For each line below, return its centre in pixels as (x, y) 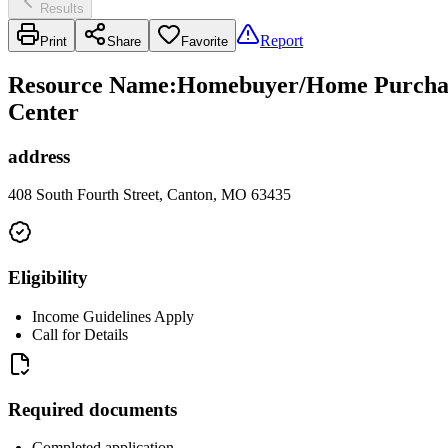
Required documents (92, 409)
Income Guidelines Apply (113, 316)
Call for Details (80, 334)
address (39, 156)
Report (281, 40)
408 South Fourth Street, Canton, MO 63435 (149, 195)
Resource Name (88, 84)
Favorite (204, 41)
